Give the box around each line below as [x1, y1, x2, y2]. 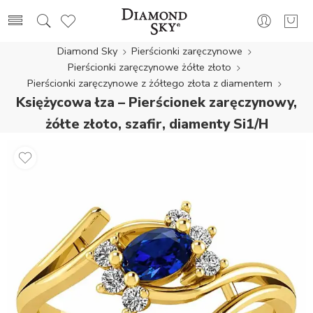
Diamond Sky [57, 44, 117, 58]
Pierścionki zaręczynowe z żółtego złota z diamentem [27, 76, 272, 90]
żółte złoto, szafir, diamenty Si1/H [45, 115, 268, 133]
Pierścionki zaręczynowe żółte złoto [68, 60, 231, 74]
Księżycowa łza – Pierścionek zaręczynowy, [16, 93, 297, 112]
